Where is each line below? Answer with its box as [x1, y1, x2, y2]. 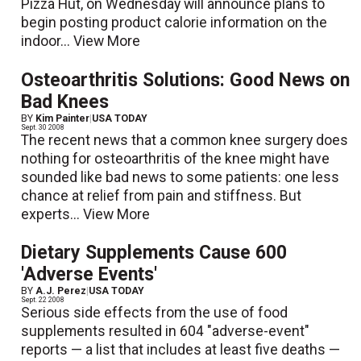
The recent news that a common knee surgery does [21, 131, 349, 148]
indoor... [21, 33, 74, 50]
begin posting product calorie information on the [21, 15, 328, 31]
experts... [21, 205, 84, 222]
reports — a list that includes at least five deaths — [21, 341, 341, 358]
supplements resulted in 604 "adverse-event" [21, 322, 310, 339]
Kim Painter [35, 112, 90, 124]
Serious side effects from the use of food [21, 304, 288, 321]
